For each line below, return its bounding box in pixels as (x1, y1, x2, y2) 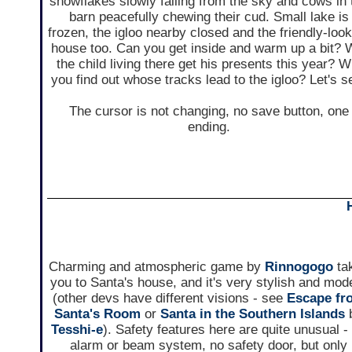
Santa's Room (54, 306, 141, 322)
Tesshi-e (51, 322, 104, 338)
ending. (187, 119, 230, 135)
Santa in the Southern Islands (160, 306, 346, 322)
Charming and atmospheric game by (48, 259, 265, 275)
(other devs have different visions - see (52, 291, 287, 306)
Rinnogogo (264, 259, 333, 275)
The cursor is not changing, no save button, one (68, 104, 349, 119)
